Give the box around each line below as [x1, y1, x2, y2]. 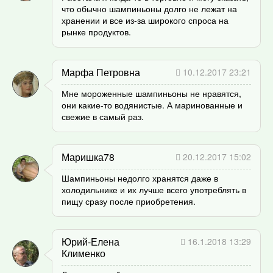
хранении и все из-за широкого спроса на [62, 13, 229, 26]
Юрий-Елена [62, 234, 119, 249]
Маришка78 [62, 149, 115, 164]
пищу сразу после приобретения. [62, 194, 196, 207]
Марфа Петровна [62, 65, 140, 79]
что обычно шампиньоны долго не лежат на [62, 2, 237, 15]
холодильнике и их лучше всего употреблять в [62, 183, 246, 196]
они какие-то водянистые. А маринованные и [62, 98, 243, 111]
